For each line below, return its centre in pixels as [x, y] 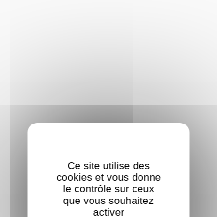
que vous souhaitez [108, 200]
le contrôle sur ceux [108, 189]
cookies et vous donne [108, 177]
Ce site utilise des [108, 165]
